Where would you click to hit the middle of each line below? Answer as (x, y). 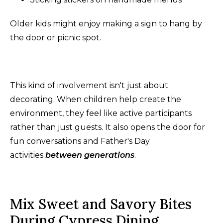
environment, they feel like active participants (101, 113)
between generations (90, 155)
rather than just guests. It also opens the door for (108, 127)
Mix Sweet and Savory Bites (101, 204)
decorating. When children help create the (96, 99)
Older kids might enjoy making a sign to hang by (106, 23)
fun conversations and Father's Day (80, 141)
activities (27, 155)
